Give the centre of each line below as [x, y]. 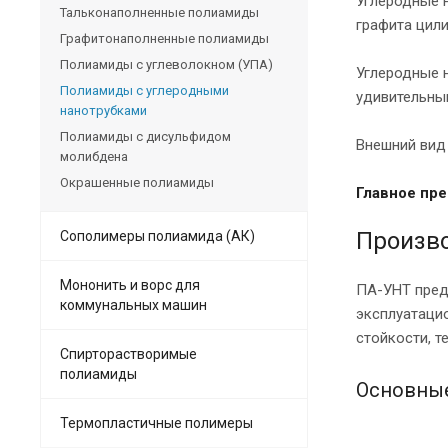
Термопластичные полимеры [156, 422]
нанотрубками [103, 110]
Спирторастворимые [128, 353]
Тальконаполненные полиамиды [159, 12]
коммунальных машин [133, 304]
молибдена [94, 156]
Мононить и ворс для [130, 284]
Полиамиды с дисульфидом [145, 136]
